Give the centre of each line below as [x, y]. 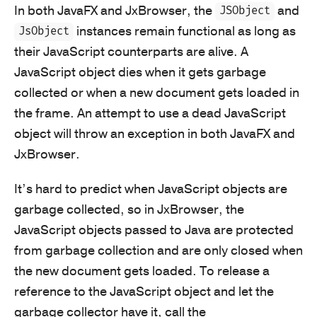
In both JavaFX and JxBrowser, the [115, 10]
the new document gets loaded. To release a [142, 271]
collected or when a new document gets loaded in [157, 92]
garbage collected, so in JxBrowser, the [129, 209]
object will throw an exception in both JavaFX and [155, 133]
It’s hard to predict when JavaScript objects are [151, 189]
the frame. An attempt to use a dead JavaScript [150, 113]
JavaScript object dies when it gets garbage [140, 72]
